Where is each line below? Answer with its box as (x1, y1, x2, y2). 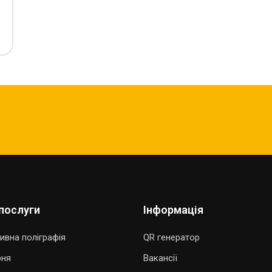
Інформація (143, 203, 203, 217)
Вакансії (143, 253, 177, 264)
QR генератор (143, 232, 200, 243)
